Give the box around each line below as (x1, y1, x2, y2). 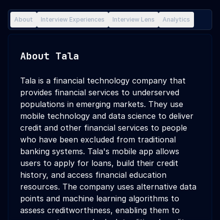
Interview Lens (112, 16, 155, 23)
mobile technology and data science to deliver (20, 111, 193, 121)
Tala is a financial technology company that (20, 76, 186, 85)
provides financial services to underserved (20, 87, 179, 97)
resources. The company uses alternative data (20, 182, 196, 192)
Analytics (163, 16, 190, 23)
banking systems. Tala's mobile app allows (20, 146, 179, 156)
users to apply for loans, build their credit (20, 158, 178, 168)
